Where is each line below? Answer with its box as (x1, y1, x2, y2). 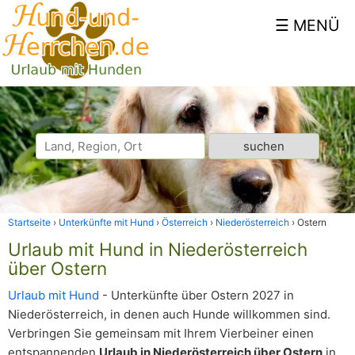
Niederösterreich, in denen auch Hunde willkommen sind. (8, 307, 330, 322)
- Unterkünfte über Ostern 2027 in (99, 288, 294, 303)
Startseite (8, 216, 51, 228)
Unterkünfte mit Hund (59, 216, 154, 228)
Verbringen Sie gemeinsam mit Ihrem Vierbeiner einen (8, 326, 314, 341)
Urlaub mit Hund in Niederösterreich (8, 239, 307, 260)
